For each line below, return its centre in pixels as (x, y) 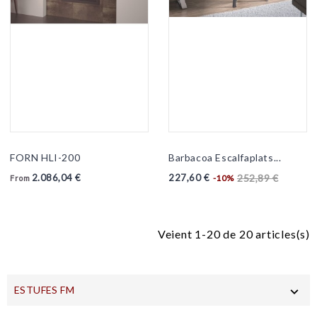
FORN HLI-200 (45, 157)
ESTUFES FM (44, 289)
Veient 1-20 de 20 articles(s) (234, 234)
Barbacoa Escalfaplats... (225, 157)
